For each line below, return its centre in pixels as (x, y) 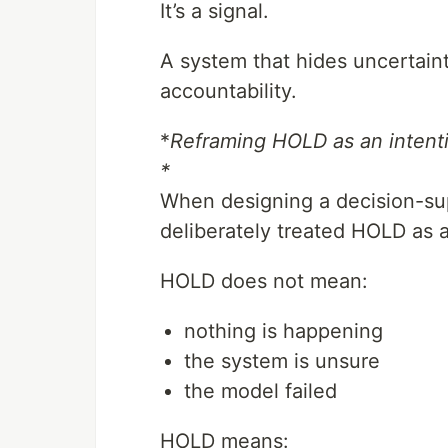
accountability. (228, 91)
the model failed (260, 391)
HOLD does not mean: (264, 281)
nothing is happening (283, 331)
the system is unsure (282, 361)
